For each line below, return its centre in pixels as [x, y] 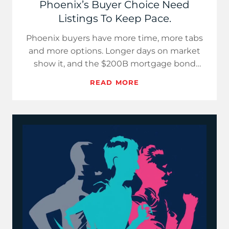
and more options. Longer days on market [114, 51]
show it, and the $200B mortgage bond [114, 64]
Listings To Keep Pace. [114, 18]
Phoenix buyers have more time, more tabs [114, 38]
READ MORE [114, 82]
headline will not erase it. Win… [114, 76]
